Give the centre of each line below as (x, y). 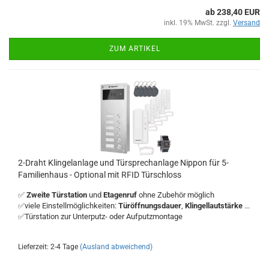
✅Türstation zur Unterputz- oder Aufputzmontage (100, 216)
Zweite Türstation (57, 195)
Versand (246, 23)
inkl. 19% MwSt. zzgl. (198, 23)
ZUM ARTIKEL (134, 49)
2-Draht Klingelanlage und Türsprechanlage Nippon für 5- (123, 163)
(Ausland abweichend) (116, 247)
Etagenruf (121, 195)
